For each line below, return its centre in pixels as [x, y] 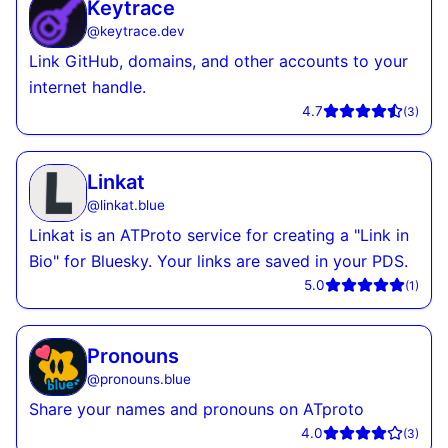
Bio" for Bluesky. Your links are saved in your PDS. [218, 261]
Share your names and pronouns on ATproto [196, 409]
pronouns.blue [145, 379]
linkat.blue [132, 205]
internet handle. [87, 87]
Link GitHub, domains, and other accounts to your [218, 61]
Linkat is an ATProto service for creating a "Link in [219, 235]
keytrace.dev [142, 31]
